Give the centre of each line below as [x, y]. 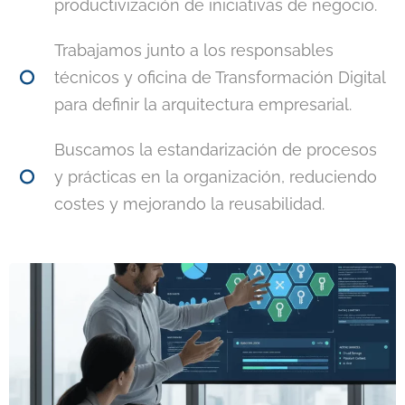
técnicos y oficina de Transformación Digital [220, 77]
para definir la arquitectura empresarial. [203, 104]
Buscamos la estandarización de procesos [216, 150]
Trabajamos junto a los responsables [194, 50]
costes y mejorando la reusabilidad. [189, 204]
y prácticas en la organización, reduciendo [216, 177]
